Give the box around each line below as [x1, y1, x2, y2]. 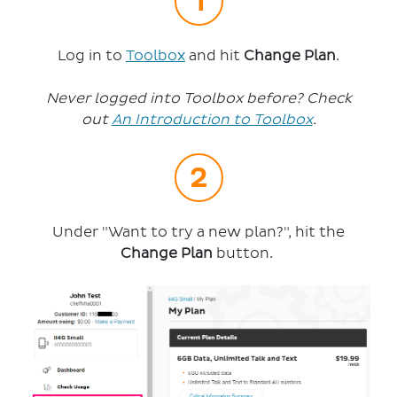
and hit [189, 49, 244, 64]
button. [213, 246, 276, 261]
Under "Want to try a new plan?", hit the [52, 225, 345, 240]
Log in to [58, 49, 126, 64]
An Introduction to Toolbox [111, 113, 313, 128]
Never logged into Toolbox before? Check [45, 91, 352, 106]
